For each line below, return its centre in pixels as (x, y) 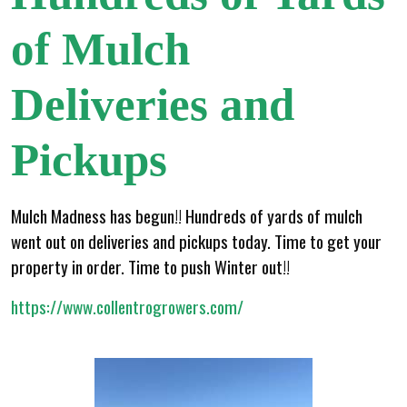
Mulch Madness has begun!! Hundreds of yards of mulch (187, 215)
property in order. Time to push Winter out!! (150, 266)
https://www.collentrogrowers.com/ (127, 306)
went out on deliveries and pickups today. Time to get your (196, 241)
